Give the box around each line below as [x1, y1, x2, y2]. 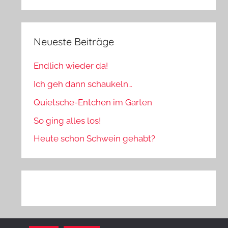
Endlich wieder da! [34, 61, 108, 71]
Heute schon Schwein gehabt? [34, 133, 156, 144]
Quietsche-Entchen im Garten [34, 97, 153, 107]
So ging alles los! [34, 115, 101, 126]
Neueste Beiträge [34, 35, 115, 48]
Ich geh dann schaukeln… [34, 79, 133, 90]
